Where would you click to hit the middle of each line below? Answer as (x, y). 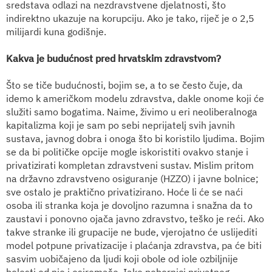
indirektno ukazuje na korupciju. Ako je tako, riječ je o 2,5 (130, 18)
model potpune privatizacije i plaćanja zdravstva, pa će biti (134, 245)
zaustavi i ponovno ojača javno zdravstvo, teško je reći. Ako (135, 218)
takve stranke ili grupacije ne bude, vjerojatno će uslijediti (132, 232)
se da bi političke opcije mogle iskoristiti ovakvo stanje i (127, 151)
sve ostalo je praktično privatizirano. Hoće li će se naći (124, 192)
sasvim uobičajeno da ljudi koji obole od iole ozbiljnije (122, 258)
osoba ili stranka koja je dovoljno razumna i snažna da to (129, 205)
